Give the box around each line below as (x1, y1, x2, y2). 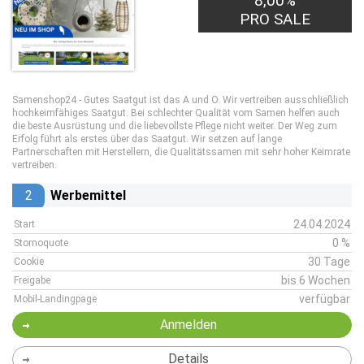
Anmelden (159, 317, 217, 332)
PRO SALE (240, 10, 311, 28)
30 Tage (308, 255, 350, 268)
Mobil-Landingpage (14, 293, 97, 305)
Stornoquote (14, 237, 68, 249)
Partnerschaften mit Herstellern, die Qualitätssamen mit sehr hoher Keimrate (12, 146, 350, 158)
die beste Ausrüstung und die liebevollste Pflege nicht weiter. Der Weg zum (12, 120, 337, 132)
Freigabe (14, 275, 50, 286)
